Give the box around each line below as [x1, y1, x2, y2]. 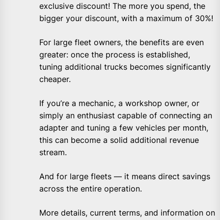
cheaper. [39, 74, 71, 84]
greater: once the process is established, [39, 49, 190, 59]
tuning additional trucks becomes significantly [39, 61, 211, 72]
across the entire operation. [39, 183, 142, 193]
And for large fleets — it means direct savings [39, 171, 210, 181]
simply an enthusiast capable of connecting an [39, 110, 212, 120]
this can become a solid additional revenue [39, 135, 199, 145]
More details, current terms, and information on [39, 207, 215, 218]
